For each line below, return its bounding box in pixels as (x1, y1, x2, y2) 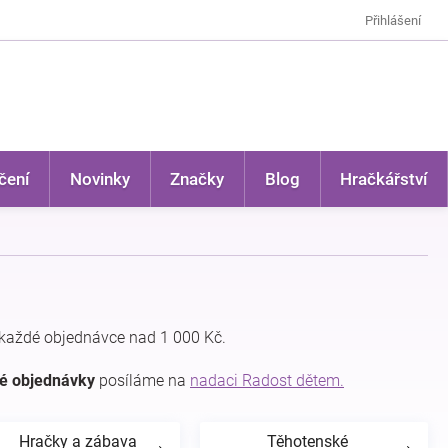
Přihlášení (365, 12, 421, 28)
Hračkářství (340, 169, 428, 189)
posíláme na (95, 371, 190, 390)
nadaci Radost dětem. (190, 371, 344, 390)
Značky (170, 169, 225, 189)
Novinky (69, 169, 130, 189)
